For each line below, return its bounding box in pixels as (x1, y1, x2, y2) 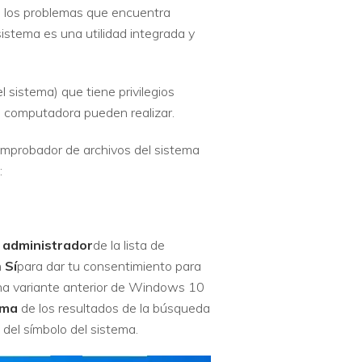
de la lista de (93, 236, 165, 253)
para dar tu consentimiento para (17, 257, 201, 274)
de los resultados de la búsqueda (21, 299, 210, 316)
